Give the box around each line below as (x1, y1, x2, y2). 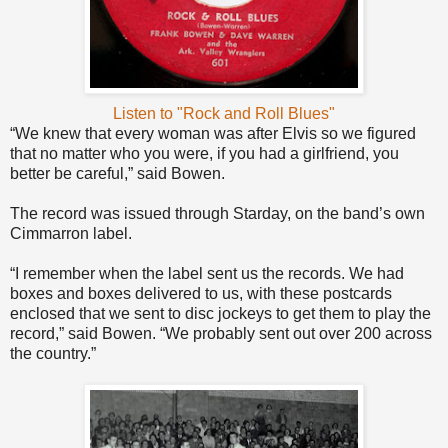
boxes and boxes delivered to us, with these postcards (10, 285, 392, 303)
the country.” (10, 345, 96, 363)
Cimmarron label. (10, 225, 132, 243)
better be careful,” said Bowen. (10, 165, 225, 183)
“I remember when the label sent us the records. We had (10, 265, 404, 283)
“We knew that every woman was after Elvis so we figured (10, 125, 416, 143)
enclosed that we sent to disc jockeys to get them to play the (10, 305, 431, 323)
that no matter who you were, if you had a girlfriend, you (10, 145, 399, 163)
